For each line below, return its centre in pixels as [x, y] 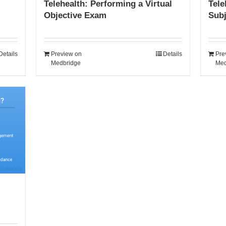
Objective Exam [75, 16]
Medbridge [66, 63]
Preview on [66, 54]
